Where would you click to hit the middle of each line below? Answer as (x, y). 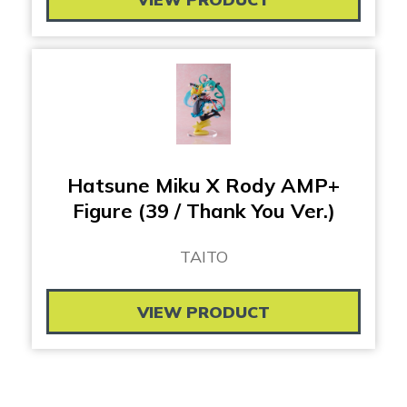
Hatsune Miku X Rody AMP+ (203, 186)
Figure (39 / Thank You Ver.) (203, 211)
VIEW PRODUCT (203, 313)
